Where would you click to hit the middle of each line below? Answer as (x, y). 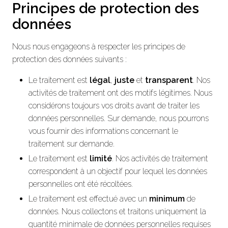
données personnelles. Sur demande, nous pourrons (119, 118)
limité (101, 158)
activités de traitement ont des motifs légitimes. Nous (120, 93)
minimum (167, 198)
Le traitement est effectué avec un (89, 198)
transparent (169, 80)
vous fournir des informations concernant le (103, 131)
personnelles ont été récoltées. (81, 184)
